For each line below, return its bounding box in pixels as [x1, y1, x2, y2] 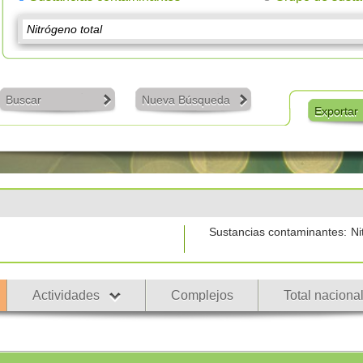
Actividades [32, 288, 100, 302]
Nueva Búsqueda [141, 93, 230, 106]
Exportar [314, 105, 358, 117]
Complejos [170, 288, 233, 302]
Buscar [5, 93, 41, 106]
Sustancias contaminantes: [208, 225, 347, 238]
